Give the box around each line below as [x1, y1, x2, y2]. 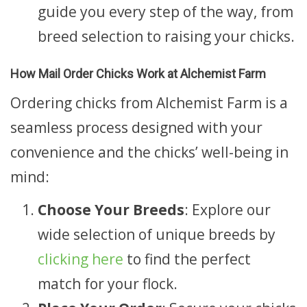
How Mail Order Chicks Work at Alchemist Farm [10, 66, 266, 81]
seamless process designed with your [10, 118, 262, 137]
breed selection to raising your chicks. [38, 26, 295, 46]
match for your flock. [38, 273, 177, 293]
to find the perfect [123, 249, 251, 269]
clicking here [38, 249, 123, 269]
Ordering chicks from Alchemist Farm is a [10, 93, 288, 112]
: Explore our [184, 199, 271, 219]
